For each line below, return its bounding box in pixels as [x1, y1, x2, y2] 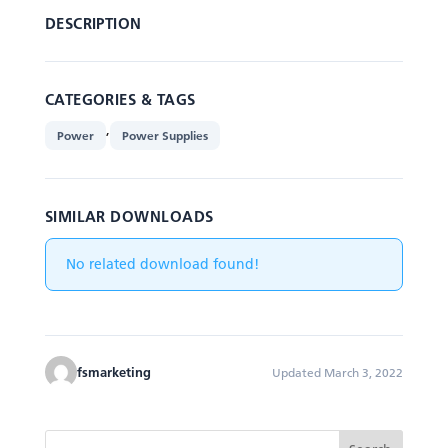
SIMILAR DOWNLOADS [44, 206, 214, 226]
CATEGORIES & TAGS [44, 89, 196, 109]
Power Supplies [121, 128, 208, 143]
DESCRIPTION [44, 13, 142, 33]
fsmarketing [76, 363, 151, 380]
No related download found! [65, 255, 259, 273]
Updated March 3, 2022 [272, 364, 404, 380]
